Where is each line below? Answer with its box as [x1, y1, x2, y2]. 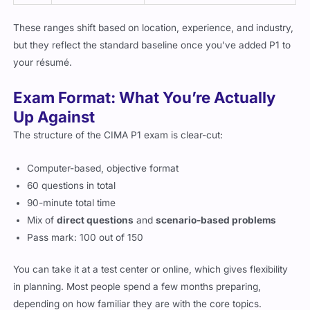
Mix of [27, 206, 57, 217]
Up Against [13, 98, 95, 117]
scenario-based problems [156, 206, 277, 217]
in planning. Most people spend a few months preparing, [13, 271, 262, 283]
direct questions [57, 206, 134, 217]
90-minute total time [27, 188, 116, 200]
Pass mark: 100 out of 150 [27, 223, 144, 235]
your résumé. [13, 47, 73, 59]
